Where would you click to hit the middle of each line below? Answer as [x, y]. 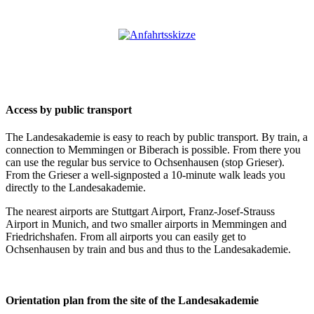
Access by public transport [69, 109]
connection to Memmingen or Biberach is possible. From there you [153, 150]
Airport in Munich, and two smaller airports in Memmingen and [146, 224]
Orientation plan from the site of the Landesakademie [132, 301]
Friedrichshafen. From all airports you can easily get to [126, 237]
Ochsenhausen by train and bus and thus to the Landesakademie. [148, 250]
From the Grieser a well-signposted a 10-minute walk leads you [145, 175]
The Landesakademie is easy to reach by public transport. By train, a [157, 137]
